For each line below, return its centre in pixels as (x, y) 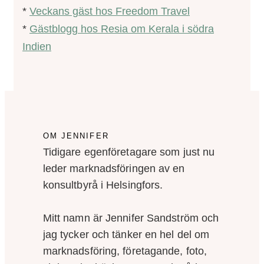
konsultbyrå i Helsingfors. (103, 185)
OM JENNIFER (76, 136)
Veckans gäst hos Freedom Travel (110, 11)
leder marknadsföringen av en (114, 168)
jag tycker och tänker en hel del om (126, 234)
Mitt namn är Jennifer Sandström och (131, 218)
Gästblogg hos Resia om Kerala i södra (122, 29)
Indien (37, 46)
